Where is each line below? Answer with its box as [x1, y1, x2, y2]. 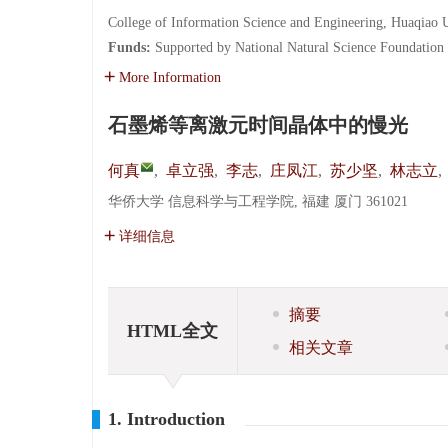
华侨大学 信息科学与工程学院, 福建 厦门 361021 [108, 194, 408, 209]
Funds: [108, 40, 155, 55]
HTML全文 [127, 320, 218, 341]
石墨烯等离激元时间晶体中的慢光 [108, 114, 408, 136]
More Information [119, 70, 221, 85]
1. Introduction [108, 409, 225, 429]
